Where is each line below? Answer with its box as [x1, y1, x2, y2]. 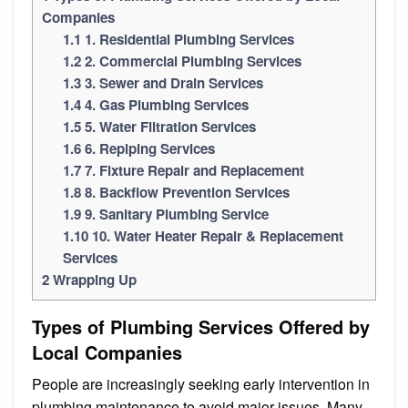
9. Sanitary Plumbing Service [80, 203, 269, 224]
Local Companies [32, 338, 182, 365]
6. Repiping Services [80, 138, 215, 158]
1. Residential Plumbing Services [80, 28, 294, 49]
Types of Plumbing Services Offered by [32, 312, 370, 340]
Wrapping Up [49, 269, 137, 290]
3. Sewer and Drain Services [80, 72, 263, 93]
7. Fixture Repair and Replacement [80, 159, 304, 180]
